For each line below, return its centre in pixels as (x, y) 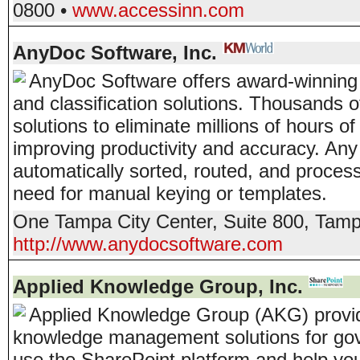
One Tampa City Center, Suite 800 (158, 221)
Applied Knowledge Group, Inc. (158, 286)
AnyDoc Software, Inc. (115, 53)
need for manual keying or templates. (170, 193)
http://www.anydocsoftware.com (148, 244)
